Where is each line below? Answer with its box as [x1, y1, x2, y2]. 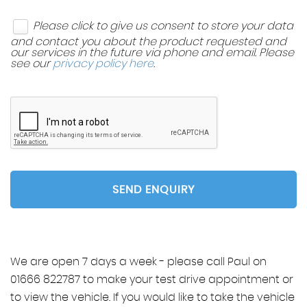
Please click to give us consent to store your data [33, 20, 293, 32]
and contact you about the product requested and [10, 36, 286, 47]
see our [10, 58, 53, 69]
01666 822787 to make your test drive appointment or [10, 274, 293, 285]
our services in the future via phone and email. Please [10, 47, 294, 58]
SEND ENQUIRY [112, 184, 195, 195]
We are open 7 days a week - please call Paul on [10, 256, 267, 267]
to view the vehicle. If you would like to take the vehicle [10, 292, 295, 303]
